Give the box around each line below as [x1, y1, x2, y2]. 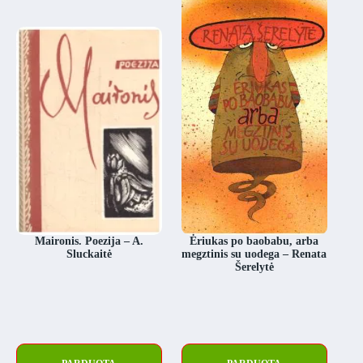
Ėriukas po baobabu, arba [190, 235, 319, 248]
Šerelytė [234, 261, 274, 274]
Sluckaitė [66, 248, 112, 261]
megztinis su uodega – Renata [181, 248, 327, 261]
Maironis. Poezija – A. [34, 235, 143, 248]
